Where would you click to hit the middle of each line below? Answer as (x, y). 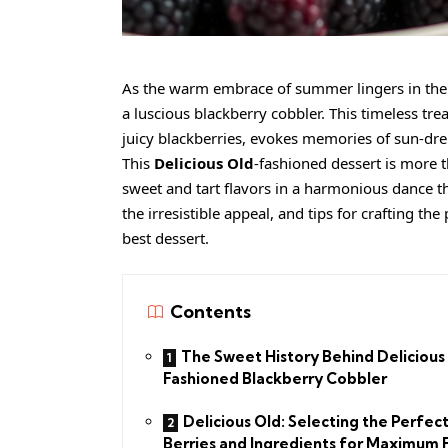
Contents (210, 312)
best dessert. (165, 238)
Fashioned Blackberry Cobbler (275, 378)
